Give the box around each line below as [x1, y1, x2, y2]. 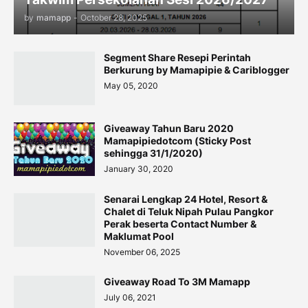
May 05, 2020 [104, 80, 158, 91]
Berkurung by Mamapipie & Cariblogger [104, 64, 289, 76]
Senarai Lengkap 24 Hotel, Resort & [104, 193, 267, 205]
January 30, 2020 [104, 164, 173, 174]
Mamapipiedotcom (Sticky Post [104, 135, 251, 146]
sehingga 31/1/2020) [104, 147, 203, 159]
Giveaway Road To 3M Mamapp [104, 276, 250, 287]
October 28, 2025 [80, 12, 147, 23]
